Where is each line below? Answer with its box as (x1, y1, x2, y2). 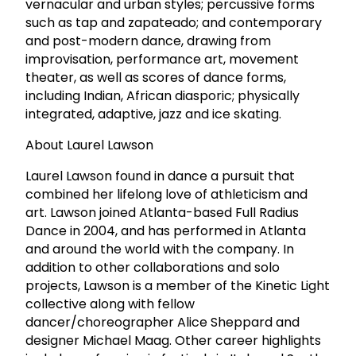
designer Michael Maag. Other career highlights (25, 331, 321, 350)
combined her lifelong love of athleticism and (25, 184, 308, 203)
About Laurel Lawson (25, 135, 153, 154)
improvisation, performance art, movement (25, 49, 299, 68)
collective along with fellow (25, 294, 195, 313)
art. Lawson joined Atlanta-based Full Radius (25, 203, 299, 222)
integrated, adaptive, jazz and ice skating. (25, 104, 281, 123)
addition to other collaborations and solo (25, 257, 280, 277)
